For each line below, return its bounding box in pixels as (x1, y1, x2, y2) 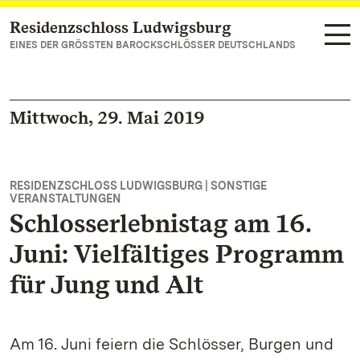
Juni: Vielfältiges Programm (10, 238, 344, 269)
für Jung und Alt (10, 268, 203, 300)
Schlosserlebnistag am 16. (10, 207, 311, 239)
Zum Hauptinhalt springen (29, 21, 188, 36)
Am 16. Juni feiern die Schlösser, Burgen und (10, 334, 333, 354)
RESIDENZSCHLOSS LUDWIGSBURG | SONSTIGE (10, 179, 267, 192)
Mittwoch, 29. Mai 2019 (10, 107, 205, 128)
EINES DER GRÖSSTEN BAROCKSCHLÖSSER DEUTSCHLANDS (10, 39, 296, 51)
